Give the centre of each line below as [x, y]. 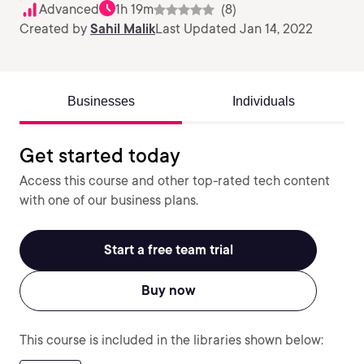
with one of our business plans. [109, 200]
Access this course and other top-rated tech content [175, 181]
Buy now [168, 290]
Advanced [69, 9]
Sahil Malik [123, 29]
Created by [55, 29]
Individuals [263, 101]
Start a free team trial [168, 250]
